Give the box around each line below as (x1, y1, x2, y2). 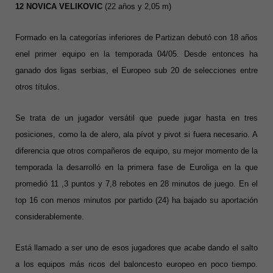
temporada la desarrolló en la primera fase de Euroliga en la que (15, 163, 258, 172)
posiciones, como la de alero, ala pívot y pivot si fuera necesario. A (15, 130, 258, 140)
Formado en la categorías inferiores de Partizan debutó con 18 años (15, 33, 258, 43)
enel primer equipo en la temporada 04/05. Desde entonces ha (15, 49, 258, 59)
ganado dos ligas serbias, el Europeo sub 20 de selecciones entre (15, 66, 258, 76)
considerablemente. (15, 212, 84, 222)
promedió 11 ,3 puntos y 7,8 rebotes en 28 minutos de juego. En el (15, 179, 258, 189)
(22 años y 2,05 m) (105, 2, 171, 12)
